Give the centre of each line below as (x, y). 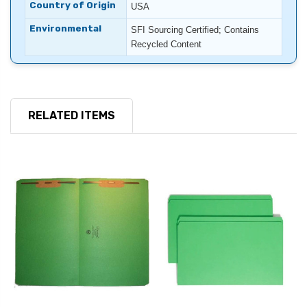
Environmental (65, 29)
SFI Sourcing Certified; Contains (195, 30)
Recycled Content (166, 45)
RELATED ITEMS (72, 116)
